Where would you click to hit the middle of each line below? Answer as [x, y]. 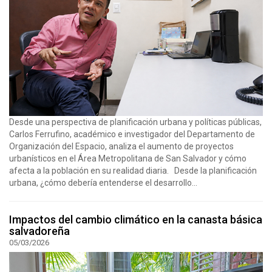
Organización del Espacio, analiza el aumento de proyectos [121, 146]
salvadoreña [39, 231]
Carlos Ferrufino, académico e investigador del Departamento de [132, 134]
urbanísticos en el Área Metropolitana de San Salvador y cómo [128, 158]
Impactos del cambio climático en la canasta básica [136, 219]
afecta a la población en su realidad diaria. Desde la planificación [133, 170]
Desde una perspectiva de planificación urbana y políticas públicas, [135, 122]
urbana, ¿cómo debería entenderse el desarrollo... [103, 182]
